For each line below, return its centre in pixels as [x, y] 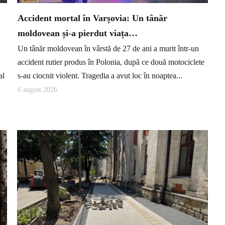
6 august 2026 [37, 90]
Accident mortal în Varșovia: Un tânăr [92, 18]
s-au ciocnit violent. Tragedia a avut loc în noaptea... [100, 75]
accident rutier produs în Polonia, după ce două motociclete [111, 62]
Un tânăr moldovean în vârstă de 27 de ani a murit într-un [108, 48]
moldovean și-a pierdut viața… [78, 33]
